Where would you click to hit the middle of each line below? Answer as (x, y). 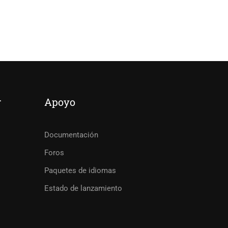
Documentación (72, 135)
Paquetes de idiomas (80, 170)
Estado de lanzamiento (83, 188)
